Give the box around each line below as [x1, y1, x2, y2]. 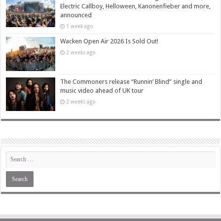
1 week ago [66, 23, 94, 30]
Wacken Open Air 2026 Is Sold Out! [60, 37, 159, 45]
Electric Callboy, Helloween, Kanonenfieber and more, [60, 2, 211, 10]
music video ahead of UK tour [60, 86, 144, 94]
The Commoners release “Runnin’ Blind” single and [60, 77, 203, 85]
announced [60, 11, 92, 19]
